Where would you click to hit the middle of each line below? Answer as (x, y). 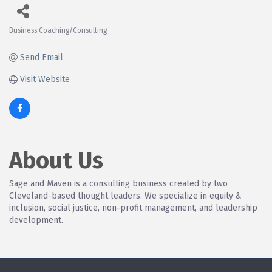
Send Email (41, 57)
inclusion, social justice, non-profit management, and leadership (133, 208)
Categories (39, 40)
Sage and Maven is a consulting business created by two (118, 183)
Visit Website (45, 79)
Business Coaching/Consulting (58, 30)
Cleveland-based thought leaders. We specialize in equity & (125, 195)
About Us (56, 160)
